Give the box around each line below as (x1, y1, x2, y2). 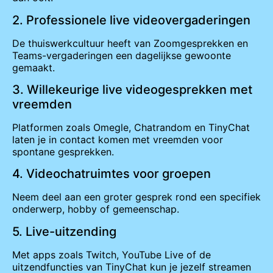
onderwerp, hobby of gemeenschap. (12, 203, 179, 216)
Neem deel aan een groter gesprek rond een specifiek (12, 191, 261, 204)
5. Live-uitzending (12, 224, 116, 239)
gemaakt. (12, 61, 55, 74)
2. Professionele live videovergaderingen (12, 12, 250, 27)
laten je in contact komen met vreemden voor (12, 133, 223, 146)
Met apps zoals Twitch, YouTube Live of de (12, 248, 211, 261)
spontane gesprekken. (12, 146, 114, 158)
